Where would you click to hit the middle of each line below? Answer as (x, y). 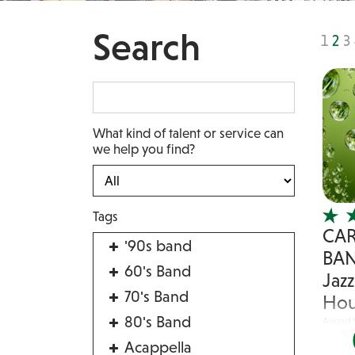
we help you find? (144, 149)
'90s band (158, 246)
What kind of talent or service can (188, 133)
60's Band (158, 271)
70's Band (157, 296)
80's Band (158, 322)
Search (147, 47)
